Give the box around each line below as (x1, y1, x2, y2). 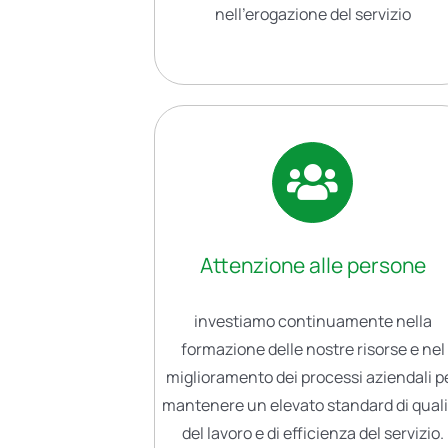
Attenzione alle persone (199, 250, 426, 279)
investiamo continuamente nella (193, 309, 432, 332)
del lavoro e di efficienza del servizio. (181, 421, 444, 444)
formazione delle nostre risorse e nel (180, 337, 445, 360)
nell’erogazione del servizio (214, 3, 411, 26)
